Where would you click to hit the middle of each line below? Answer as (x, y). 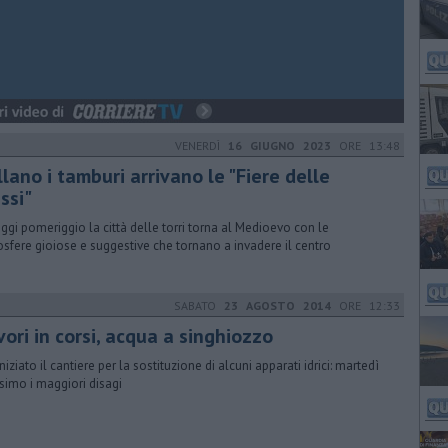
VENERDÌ (201, 145)
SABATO (199, 305)
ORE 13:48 (365, 145)
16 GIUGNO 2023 (279, 145)
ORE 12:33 (365, 305)
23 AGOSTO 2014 (277, 305)
